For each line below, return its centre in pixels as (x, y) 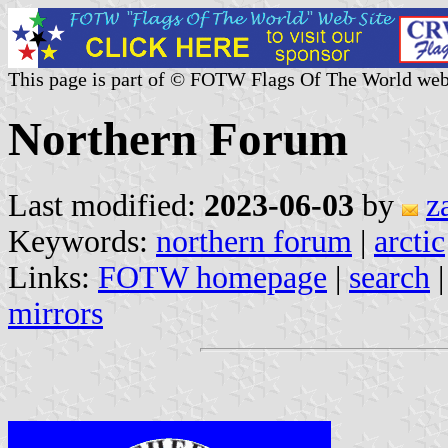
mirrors (55, 313)
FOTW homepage (212, 277)
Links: (53, 277)
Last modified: (106, 205)
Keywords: (82, 241)
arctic (409, 241)
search (389, 277)
